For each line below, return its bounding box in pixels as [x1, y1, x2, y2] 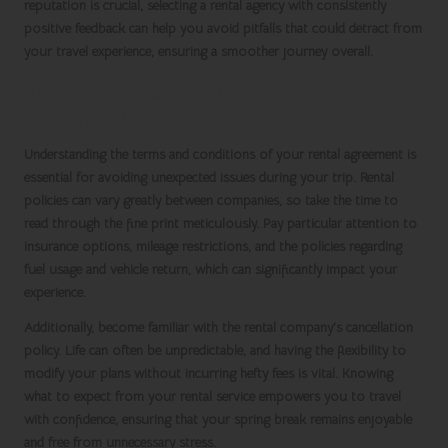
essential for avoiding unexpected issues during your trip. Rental [24, 169, 394, 187]
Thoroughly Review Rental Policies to [24, 78, 381, 107]
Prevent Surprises [24, 104, 191, 133]
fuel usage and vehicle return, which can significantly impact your [24, 261, 397, 279]
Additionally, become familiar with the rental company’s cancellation [24, 319, 413, 337]
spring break [234, 411, 306, 429]
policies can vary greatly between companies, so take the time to [24, 192, 398, 210]
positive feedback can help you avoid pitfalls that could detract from [24, 20, 422, 38]
